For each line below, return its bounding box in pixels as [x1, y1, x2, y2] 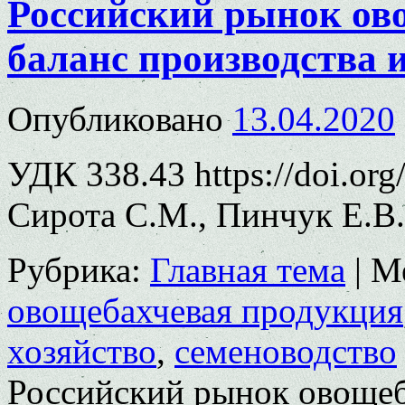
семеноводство [174, 332, 397, 372]
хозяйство [7, 332, 156, 372]
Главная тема [150, 250, 345, 290]
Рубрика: [7, 250, 141, 290]
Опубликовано [7, 99, 223, 139]
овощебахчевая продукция [7, 291, 403, 331]
